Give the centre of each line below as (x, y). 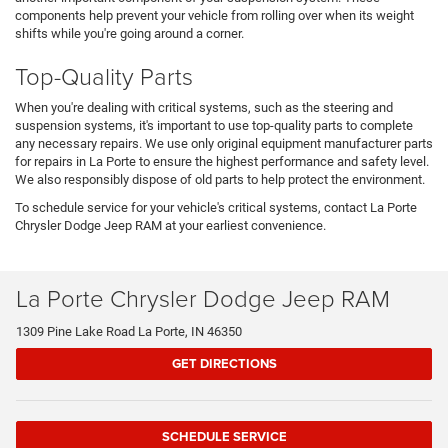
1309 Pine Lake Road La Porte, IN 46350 (129, 332)
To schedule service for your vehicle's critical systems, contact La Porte (216, 208)
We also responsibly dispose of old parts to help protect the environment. (220, 180)
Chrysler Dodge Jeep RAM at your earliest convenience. (170, 226)
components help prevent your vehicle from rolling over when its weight (214, 16)
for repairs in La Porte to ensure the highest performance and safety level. (222, 162)
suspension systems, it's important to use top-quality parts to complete (214, 126)
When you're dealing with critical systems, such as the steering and (204, 108)
